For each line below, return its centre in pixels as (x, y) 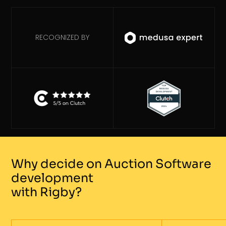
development (52, 178)
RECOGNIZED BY (62, 38)
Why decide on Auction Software (111, 164)
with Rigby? (47, 192)
